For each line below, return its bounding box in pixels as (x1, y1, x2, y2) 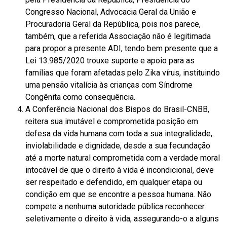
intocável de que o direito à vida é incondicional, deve (25, 165, 214, 175)
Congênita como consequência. (25, 92, 135, 102)
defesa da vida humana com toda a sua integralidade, (25, 128, 212, 138)
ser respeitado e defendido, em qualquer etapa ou (25, 177, 202, 187)
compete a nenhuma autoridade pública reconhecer (25, 201, 205, 211)
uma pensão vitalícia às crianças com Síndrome (25, 80, 193, 90)
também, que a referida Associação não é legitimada (25, 31, 211, 41)
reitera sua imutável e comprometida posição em (25, 116, 198, 126)
